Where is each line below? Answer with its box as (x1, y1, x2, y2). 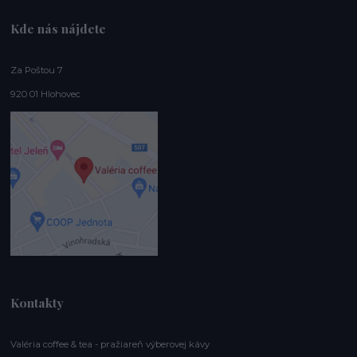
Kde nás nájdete (10, 20, 107, 37)
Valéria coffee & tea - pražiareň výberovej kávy (10, 339, 210, 351)
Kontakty (10, 294, 65, 312)
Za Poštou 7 (10, 65, 64, 76)
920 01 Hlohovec (10, 88, 84, 100)
